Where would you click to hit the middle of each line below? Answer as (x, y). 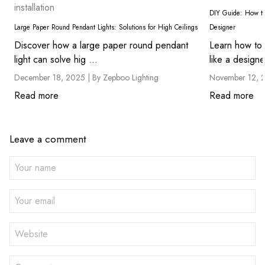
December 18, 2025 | (53, 77)
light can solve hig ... (56, 59)
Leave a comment (48, 139)
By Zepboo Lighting (125, 77)
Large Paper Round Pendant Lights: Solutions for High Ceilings (106, 27)
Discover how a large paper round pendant (101, 45)
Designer (222, 27)
